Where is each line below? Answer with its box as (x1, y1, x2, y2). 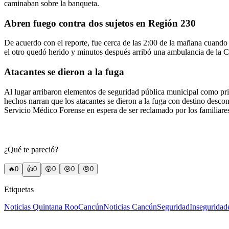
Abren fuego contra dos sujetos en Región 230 (4, 17, 196, 29)
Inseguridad (190, 202, 227, 212)
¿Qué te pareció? (4, 145, 58, 154)
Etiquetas (4, 185, 34, 194)
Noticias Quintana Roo (4, 202, 78, 212)
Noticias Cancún (103, 202, 157, 212)
